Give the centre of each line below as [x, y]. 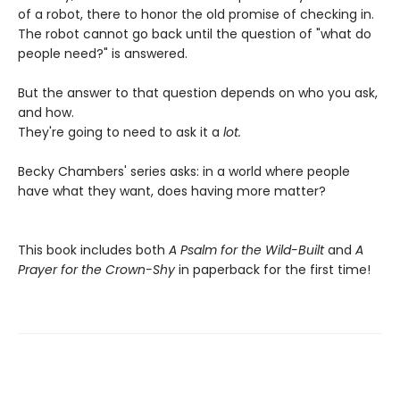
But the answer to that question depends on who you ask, [198, 93]
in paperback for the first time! [273, 270]
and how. [46, 113]
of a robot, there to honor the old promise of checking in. [196, 15]
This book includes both [93, 250]
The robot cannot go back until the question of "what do [195, 34]
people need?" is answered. [103, 54]
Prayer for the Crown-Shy [96, 270]
